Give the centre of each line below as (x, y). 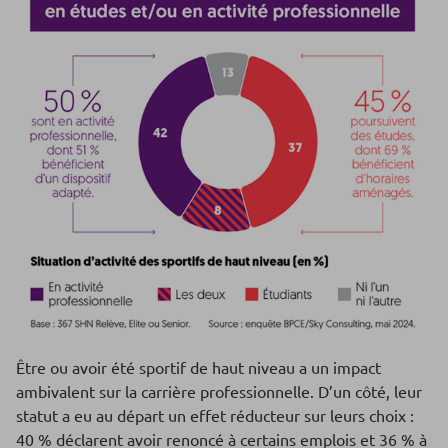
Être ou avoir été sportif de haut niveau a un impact (198, 367)
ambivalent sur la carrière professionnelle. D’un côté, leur (219, 391)
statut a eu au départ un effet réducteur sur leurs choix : (215, 415)
